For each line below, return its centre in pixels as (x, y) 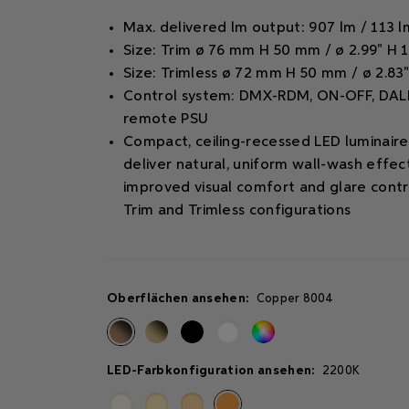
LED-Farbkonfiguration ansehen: (213, 371)
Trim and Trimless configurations (237, 211)
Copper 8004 (295, 299)
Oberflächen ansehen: (180, 299)
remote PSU (166, 120)
